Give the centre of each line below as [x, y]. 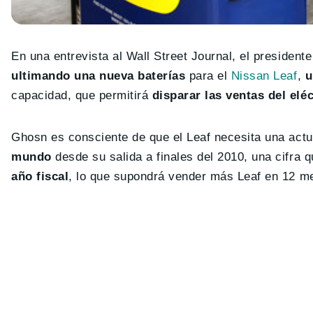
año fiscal [40, 177]
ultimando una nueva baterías [99, 76]
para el [206, 76]
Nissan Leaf [262, 76]
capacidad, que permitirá [82, 96]
